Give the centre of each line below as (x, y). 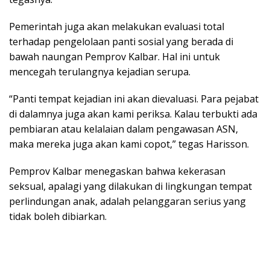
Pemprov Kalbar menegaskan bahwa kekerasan (117, 171)
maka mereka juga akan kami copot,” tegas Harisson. (129, 144)
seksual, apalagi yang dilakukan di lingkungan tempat (130, 186)
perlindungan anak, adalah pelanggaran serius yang (127, 201)
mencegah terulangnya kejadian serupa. (100, 71)
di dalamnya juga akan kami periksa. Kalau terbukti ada (133, 114)
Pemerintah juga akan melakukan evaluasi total (117, 26)
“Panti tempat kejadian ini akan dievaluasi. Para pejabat (134, 99)
